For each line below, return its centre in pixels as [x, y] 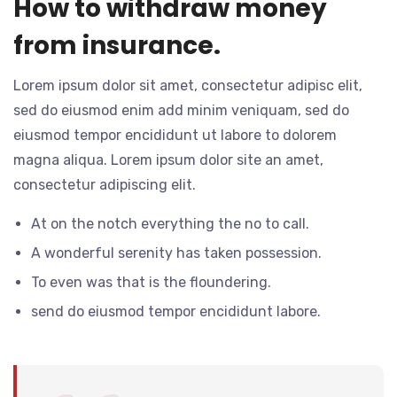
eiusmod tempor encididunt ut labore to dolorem [175, 136]
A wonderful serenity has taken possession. [176, 253]
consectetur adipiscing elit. [105, 185]
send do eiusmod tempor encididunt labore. [176, 312]
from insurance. [117, 46]
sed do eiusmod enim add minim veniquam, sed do [181, 111]
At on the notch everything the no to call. [170, 224]
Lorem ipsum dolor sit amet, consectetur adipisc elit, [188, 86]
